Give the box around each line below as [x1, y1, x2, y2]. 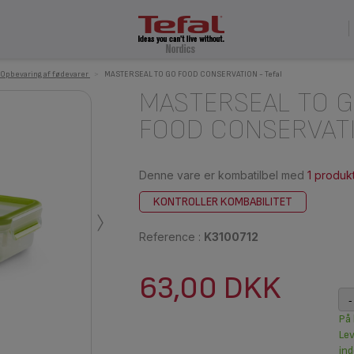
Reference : [138, 230, 204, 243]
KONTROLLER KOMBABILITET [153, 195, 292, 209]
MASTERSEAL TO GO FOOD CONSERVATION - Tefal [104, 70, 282, 79]
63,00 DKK [138, 269, 281, 307]
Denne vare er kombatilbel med [138, 168, 307, 182]
